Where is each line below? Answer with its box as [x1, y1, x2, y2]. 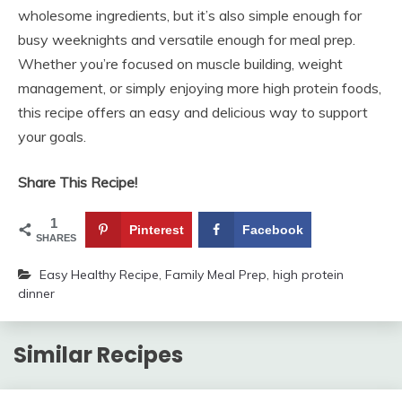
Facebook [241, 223, 303, 238]
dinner [18, 285, 55, 302]
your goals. [18, 127, 86, 145]
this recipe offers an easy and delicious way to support [18, 102, 368, 121]
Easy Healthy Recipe [39, 267, 159, 284]
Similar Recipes [13, 339, 183, 370]
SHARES [36, 232, 76, 244]
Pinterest [129, 223, 184, 238]
